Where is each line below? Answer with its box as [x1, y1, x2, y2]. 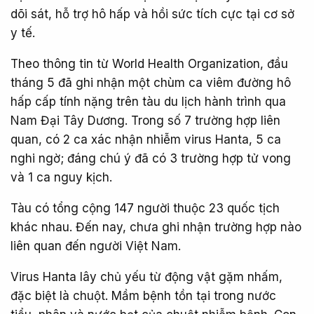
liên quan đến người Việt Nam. [11, 239, 181, 253]
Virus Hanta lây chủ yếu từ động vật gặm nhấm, [11, 270, 282, 284]
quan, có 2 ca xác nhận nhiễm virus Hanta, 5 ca [11, 132, 281, 146]
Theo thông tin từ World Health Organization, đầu [11, 57, 288, 71]
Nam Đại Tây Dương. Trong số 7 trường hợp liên [11, 114, 280, 128]
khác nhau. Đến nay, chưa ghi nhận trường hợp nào [11, 220, 301, 234]
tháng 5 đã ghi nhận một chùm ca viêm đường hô [11, 76, 291, 90]
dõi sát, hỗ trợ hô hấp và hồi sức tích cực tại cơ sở [11, 7, 294, 21]
